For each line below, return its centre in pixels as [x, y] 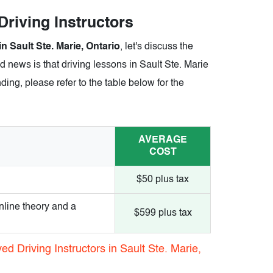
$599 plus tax [163, 214]
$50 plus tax [163, 180]
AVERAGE [163, 140]
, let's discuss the [157, 47]
